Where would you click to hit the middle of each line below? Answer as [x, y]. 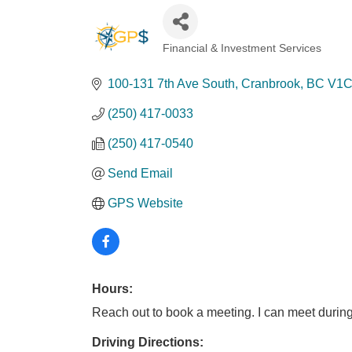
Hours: [112, 289]
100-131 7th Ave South [171, 84]
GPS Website [145, 203]
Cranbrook [271, 84]
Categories [193, 58]
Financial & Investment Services [242, 48]
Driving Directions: [148, 342]
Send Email [140, 173]
